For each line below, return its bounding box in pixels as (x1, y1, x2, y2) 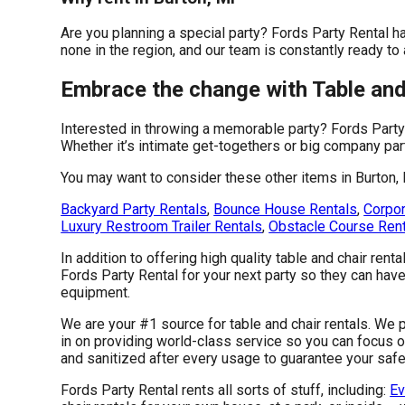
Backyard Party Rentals (61, 201, 208, 219)
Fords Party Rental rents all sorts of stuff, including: (61, 381, 391, 400)
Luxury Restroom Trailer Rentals (61, 218, 263, 236)
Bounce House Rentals (213, 201, 358, 219)
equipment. (61, 284, 131, 302)
